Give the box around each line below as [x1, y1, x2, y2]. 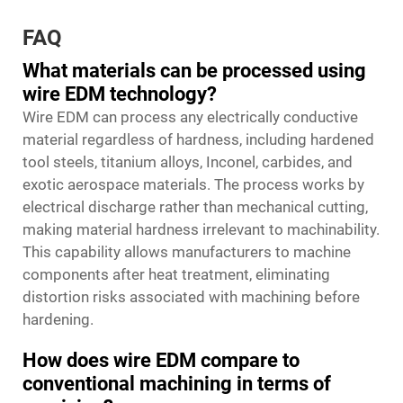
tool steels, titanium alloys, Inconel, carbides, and [22, 153, 353, 171]
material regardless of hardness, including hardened [22, 130, 374, 148]
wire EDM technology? [22, 83, 217, 105]
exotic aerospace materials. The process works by [22, 175, 364, 193]
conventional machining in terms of [22, 372, 331, 395]
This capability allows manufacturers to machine [22, 243, 351, 261]
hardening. [22, 310, 94, 328]
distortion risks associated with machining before [22, 288, 360, 306]
